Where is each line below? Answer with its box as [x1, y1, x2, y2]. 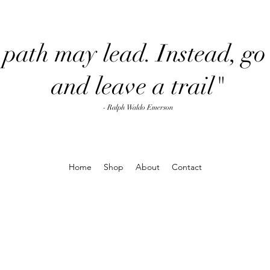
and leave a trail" [51, 71, 225, 101]
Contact [171, 162, 202, 172]
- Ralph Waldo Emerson [103, 103, 173, 111]
